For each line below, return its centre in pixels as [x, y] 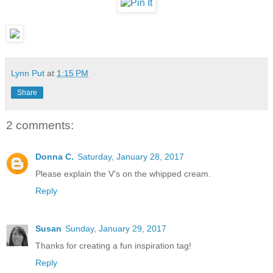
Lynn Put [28, 73]
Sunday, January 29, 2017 [116, 229]
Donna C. [55, 157]
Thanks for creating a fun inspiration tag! [113, 246]
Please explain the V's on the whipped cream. [123, 174]
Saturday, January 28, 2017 [131, 157]
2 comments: [40, 125]
